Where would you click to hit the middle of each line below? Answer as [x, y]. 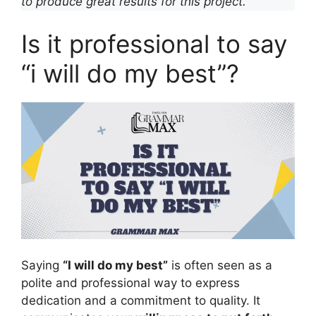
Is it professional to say [154, 43]
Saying [42, 265]
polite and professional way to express [130, 283]
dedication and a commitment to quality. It [141, 300]
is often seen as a [220, 265]
